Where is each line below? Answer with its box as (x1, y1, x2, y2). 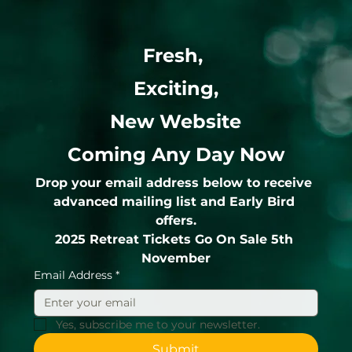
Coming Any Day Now (67, 142, 284, 166)
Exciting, (133, 76, 218, 100)
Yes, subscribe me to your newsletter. (55, 317, 260, 332)
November (141, 250, 211, 266)
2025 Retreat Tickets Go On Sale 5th (54, 231, 293, 247)
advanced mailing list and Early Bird (53, 193, 295, 209)
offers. (155, 212, 196, 228)
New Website (110, 109, 242, 133)
